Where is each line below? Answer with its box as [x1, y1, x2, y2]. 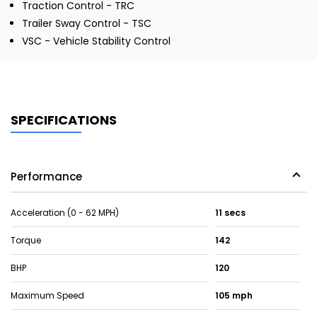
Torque [11, 234, 41, 247]
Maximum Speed [11, 289, 84, 302]
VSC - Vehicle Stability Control [22, 34, 171, 49]
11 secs [214, 207, 246, 219]
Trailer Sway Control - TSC [22, 16, 151, 31]
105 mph [214, 289, 253, 302]
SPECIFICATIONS [11, 111, 117, 129]
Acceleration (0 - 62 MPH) [11, 207, 119, 219]
